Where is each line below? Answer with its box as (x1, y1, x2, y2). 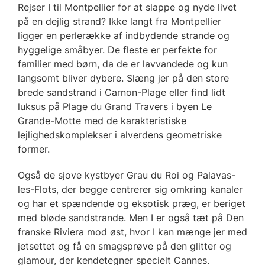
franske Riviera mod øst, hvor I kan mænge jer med (18, 225, 247, 238)
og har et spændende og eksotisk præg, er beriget (18, 197, 245, 209)
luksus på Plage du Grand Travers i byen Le (18, 100, 212, 112)
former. (18, 143, 50, 155)
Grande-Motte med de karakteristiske (18, 114, 186, 127)
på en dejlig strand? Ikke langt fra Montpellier (18, 15, 221, 27)
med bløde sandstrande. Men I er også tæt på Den (18, 211, 244, 224)
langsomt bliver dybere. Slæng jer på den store (18, 72, 229, 84)
